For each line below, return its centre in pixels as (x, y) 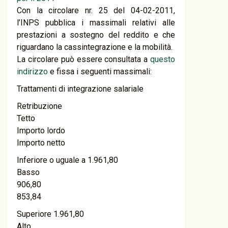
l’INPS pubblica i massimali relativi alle (96, 23)
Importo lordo (41, 131)
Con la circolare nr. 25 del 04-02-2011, (96, 10)
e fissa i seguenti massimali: (100, 72)
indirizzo (32, 72)
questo (163, 59)
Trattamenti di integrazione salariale (80, 89)
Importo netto (41, 143)
